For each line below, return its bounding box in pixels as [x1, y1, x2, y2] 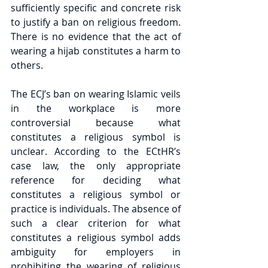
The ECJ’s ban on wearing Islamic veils [11, 87, 181, 100]
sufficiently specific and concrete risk [11, 1, 181, 14]
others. [11, 59, 43, 72]
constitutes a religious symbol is [11, 130, 181, 144]
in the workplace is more [11, 102, 181, 115]
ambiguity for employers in [11, 245, 181, 258]
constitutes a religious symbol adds [11, 231, 181, 244]
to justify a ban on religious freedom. [11, 16, 181, 29]
